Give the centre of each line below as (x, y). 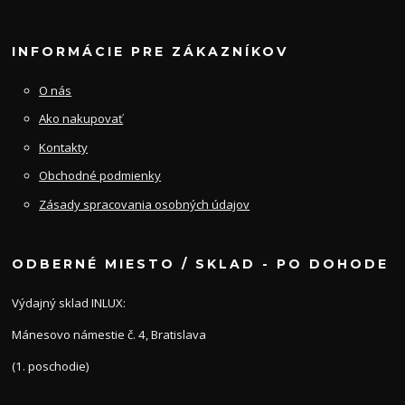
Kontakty (64, 147)
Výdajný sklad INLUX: (69, 303)
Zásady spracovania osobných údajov (145, 204)
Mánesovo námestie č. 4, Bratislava (109, 335)
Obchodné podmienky (100, 176)
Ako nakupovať (81, 119)
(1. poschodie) (51, 367)
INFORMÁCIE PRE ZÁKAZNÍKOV (151, 51)
